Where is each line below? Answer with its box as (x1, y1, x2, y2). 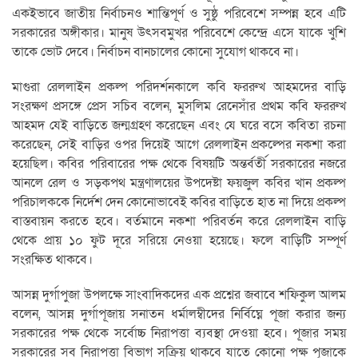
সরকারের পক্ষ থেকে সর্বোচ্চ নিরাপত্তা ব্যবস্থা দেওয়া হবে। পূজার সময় (12, 324, 346, 343)
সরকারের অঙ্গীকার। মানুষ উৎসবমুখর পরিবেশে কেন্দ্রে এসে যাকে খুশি (12, 24, 346, 42)
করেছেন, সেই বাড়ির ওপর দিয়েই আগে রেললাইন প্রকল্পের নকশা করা (12, 136, 346, 154)
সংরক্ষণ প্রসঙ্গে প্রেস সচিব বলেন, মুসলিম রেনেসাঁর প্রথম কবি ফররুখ (12, 97, 346, 116)
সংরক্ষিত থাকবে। (12, 251, 93, 269)
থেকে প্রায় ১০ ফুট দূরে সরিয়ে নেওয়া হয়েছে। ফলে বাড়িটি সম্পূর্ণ (12, 232, 346, 250)
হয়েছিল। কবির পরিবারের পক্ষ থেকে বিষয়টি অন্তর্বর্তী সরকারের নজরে (12, 155, 346, 173)
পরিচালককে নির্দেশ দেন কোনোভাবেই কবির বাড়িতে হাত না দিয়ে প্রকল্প (12, 193, 346, 212)
